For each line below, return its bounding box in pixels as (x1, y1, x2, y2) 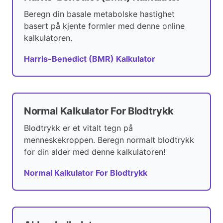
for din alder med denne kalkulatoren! (24, 147, 165, 157)
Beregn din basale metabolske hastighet (24, 9, 175, 19)
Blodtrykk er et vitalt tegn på (24, 123, 133, 133)
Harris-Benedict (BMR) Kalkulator (24, 54, 155, 64)
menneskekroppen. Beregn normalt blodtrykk (24, 135, 194, 145)
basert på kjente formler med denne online (24, 21, 185, 31)
